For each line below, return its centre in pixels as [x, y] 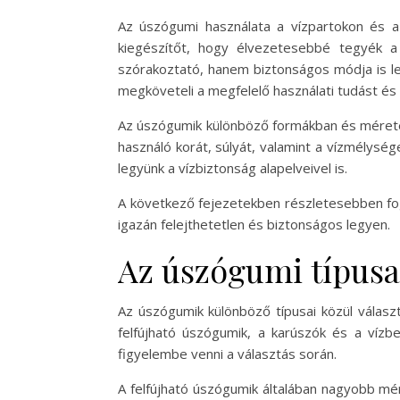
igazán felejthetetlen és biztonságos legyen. [254, 224]
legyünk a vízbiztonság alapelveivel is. [233, 168]
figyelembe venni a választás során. [227, 354]
